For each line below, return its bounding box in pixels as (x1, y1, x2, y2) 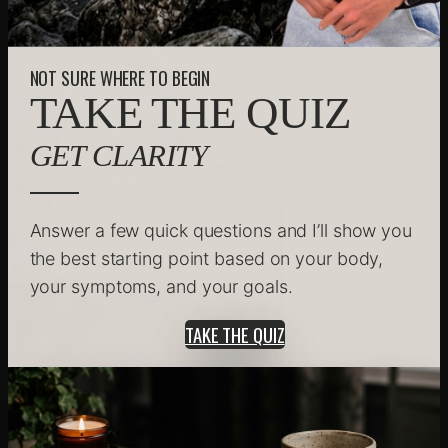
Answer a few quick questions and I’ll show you (29, 220, 412, 242)
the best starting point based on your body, (29, 248, 384, 270)
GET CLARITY (29, 138, 208, 174)
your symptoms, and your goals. (29, 276, 293, 298)
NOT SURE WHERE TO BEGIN (29, 65, 211, 92)
